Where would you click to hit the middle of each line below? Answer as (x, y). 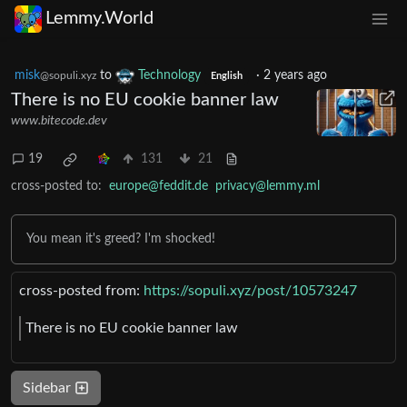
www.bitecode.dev (59, 120)
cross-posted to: (56, 186)
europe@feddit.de (159, 186)
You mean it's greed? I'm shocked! (121, 238)
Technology (169, 75)
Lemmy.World (99, 19)
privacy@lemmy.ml (268, 186)
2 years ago (295, 75)
